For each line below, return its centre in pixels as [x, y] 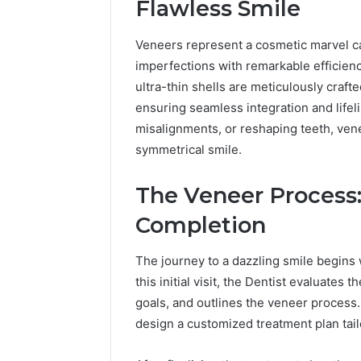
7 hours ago [326, 18]
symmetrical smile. [189, 149]
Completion [201, 225]
